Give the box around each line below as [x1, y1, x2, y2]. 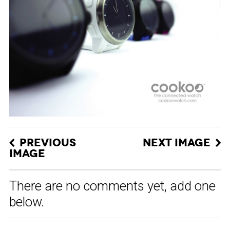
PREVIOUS [19, 135, 76, 150]
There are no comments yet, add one [9, 178, 216, 194]
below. [9, 194, 44, 209]
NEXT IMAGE [143, 135, 211, 150]
